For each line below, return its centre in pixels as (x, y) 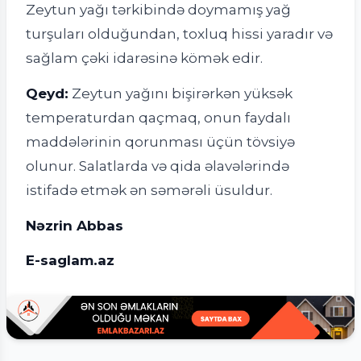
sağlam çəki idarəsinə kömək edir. (144, 58)
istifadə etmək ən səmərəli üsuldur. (149, 190)
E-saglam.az (70, 260)
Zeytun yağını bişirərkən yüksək (180, 93)
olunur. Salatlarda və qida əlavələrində (158, 166)
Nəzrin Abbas (75, 225)
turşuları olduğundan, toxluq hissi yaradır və (179, 34)
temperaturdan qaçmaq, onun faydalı (158, 117)
